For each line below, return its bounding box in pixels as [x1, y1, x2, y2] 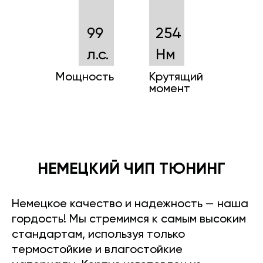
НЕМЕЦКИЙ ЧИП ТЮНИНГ [38, 161, 225, 178]
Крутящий [149, 72, 203, 84]
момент [149, 83, 190, 96]
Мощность [56, 72, 114, 84]
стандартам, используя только [12, 229, 185, 241]
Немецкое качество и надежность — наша [12, 198, 248, 211]
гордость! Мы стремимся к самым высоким [12, 214, 246, 226]
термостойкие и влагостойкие [12, 244, 183, 257]
